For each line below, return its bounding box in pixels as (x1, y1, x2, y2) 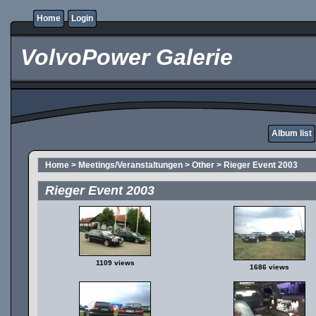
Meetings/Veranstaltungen (78, 160, 183, 170)
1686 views (249, 263, 289, 271)
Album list (272, 128, 312, 138)
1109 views (95, 259, 135, 267)
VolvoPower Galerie (14, 44, 233, 70)
